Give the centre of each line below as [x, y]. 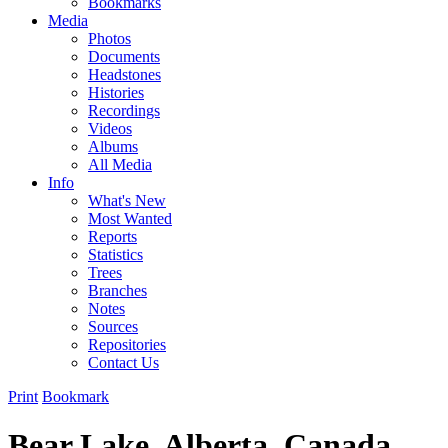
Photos [109, 38]
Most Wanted [130, 218]
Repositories [127, 344]
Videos [110, 128]
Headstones [124, 74]
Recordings [124, 110]
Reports [112, 236]
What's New [127, 200]
